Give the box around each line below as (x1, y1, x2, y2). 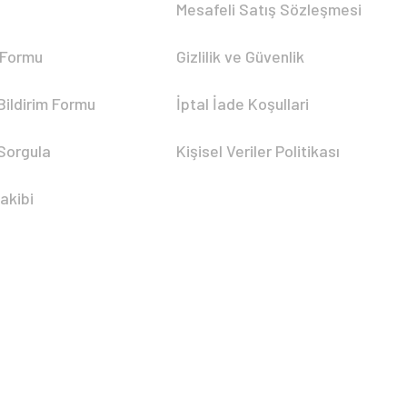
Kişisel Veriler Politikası (176, 141, 341, 162)
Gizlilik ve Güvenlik (176, 46, 305, 67)
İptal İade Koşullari (176, 94, 310, 114)
